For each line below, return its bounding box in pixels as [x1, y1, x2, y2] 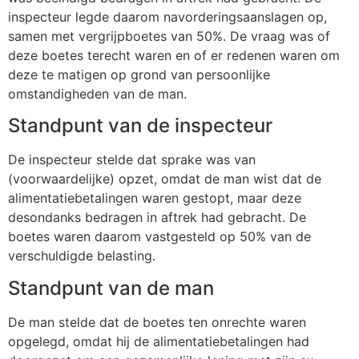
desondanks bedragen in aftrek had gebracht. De [8, 209, 306, 226]
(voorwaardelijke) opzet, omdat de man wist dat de [8, 171, 321, 188]
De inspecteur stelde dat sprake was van [8, 151, 256, 168]
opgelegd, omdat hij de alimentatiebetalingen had [8, 333, 309, 349]
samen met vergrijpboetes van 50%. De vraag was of [8, 28, 330, 44]
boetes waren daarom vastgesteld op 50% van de [8, 228, 311, 245]
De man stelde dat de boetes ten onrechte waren [8, 313, 306, 330]
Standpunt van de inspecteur [8, 114, 272, 138]
